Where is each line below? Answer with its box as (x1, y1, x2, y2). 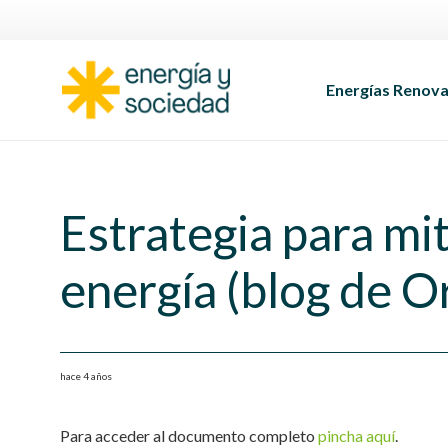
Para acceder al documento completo (60, 426, 318, 445)
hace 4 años (60, 370, 112, 382)
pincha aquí (318, 426, 395, 445)
